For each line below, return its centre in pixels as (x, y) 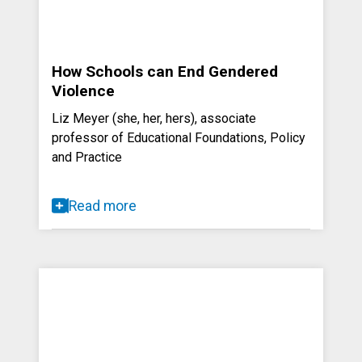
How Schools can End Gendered (165, 71)
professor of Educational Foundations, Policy (179, 137)
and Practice (87, 157)
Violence (83, 90)
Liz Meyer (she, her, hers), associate (154, 118)
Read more (103, 206)
